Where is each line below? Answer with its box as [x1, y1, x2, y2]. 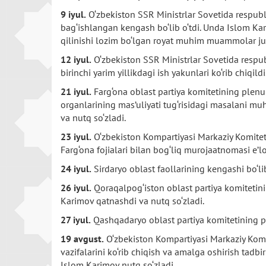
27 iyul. [61, 214, 91, 226]
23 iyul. [61, 131, 91, 142]
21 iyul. [61, 85, 91, 97]
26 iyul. [61, 182, 91, 194]
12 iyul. [61, 53, 91, 65]
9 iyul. [61, 8, 86, 20]
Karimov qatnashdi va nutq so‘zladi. [61, 195, 204, 207]
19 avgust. [61, 233, 104, 245]
